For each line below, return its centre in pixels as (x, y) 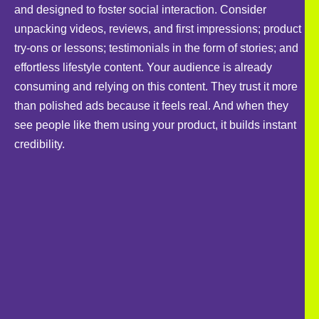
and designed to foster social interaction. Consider (140, 10)
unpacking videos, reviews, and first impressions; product (158, 29)
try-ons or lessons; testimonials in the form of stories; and (156, 48)
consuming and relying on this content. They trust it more (156, 87)
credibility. (40, 145)
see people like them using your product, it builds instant (155, 125)
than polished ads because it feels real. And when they (151, 106)
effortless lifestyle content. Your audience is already (143, 68)
